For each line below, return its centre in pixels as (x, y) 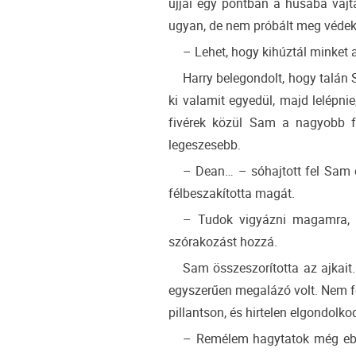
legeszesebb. (205, 145)
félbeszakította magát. (232, 193)
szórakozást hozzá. (223, 242)
